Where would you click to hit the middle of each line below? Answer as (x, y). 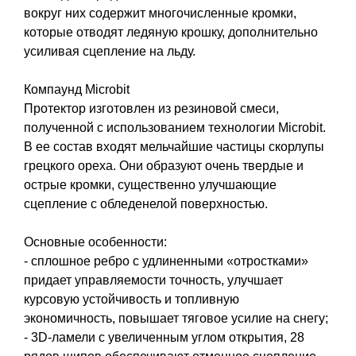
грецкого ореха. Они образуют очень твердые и (164, 165)
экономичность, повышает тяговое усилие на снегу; (176, 318)
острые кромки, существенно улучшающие (150, 184)
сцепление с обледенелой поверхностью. (146, 203)
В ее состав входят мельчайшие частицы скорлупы (174, 146)
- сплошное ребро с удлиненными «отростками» (166, 261)
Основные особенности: (95, 242)
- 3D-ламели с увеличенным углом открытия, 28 (164, 337)
